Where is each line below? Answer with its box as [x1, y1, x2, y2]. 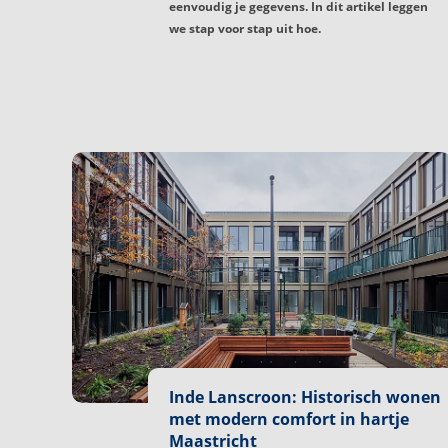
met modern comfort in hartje [169, 407, 409, 430]
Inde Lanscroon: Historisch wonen [169, 385, 441, 408]
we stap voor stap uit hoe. [169, 19, 321, 37]
